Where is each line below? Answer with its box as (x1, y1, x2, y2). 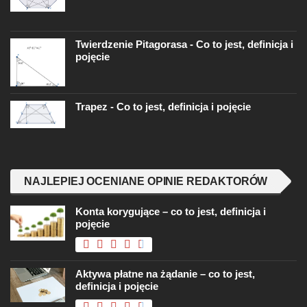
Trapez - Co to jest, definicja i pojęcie (75, 101, 251, 113)
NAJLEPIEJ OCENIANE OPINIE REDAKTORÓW (24, 175, 268, 188)
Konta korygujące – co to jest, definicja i (75, 206, 266, 218)
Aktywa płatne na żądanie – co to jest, (75, 268, 255, 280)
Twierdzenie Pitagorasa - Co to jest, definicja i (75, 38, 293, 51)
